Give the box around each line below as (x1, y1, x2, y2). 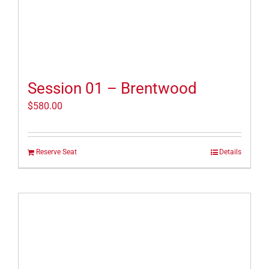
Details (219, 148, 241, 157)
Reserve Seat (36, 148, 77, 157)
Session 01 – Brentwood (28, 79, 197, 98)
